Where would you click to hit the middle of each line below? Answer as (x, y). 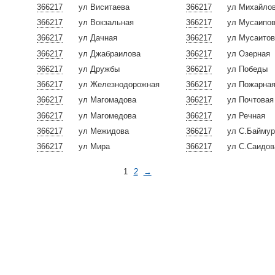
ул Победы (248, 69)
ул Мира (95, 146)
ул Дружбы (99, 69)
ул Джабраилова (110, 53)
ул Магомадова (108, 100)
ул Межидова (104, 131)
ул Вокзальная (107, 23)
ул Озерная (249, 53)
